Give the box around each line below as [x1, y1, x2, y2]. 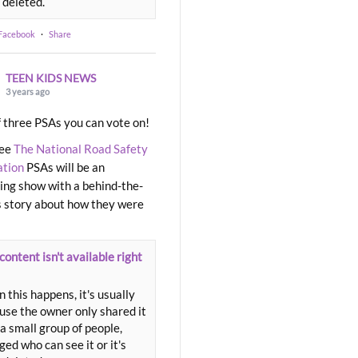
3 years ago [6, 86, 50, 97]
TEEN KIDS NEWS [6, 71, 96, 85]
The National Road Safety [14, 141, 148, 156]
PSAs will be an [24, 160, 105, 174]
